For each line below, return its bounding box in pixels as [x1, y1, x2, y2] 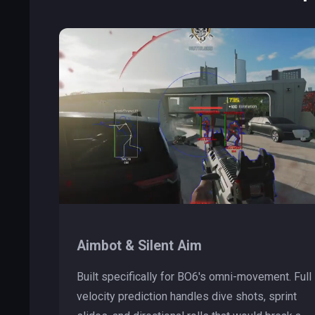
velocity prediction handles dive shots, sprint [77, 289, 297, 303]
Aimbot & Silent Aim [77, 237, 202, 254]
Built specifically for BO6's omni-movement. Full [77, 269, 311, 283]
